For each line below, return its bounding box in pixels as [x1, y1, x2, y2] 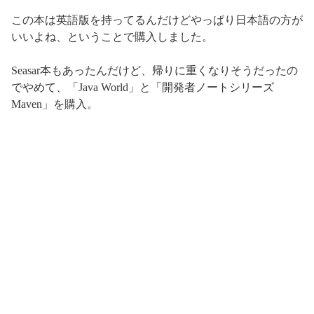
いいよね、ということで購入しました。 [11, 31, 213, 43]
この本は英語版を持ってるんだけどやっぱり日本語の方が [11, 14, 303, 27]
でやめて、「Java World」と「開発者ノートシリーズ [11, 81, 274, 94]
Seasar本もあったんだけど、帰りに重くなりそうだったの [11, 64, 298, 77]
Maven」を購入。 [11, 98, 98, 111]
